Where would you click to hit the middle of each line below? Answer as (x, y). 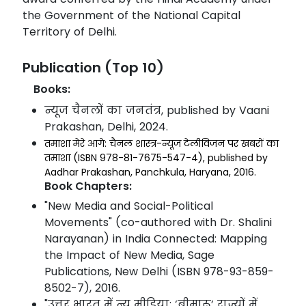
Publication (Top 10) (93, 68)
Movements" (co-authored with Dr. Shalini (158, 223)
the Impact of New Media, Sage (129, 255)
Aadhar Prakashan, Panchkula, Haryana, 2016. (150, 172)
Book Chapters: (88, 186)
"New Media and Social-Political (129, 206)
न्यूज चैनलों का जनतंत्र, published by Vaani (157, 111)
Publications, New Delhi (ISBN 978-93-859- (159, 272)
